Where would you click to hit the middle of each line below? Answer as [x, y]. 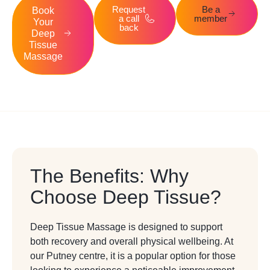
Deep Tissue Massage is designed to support [126, 227]
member [211, 18]
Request [129, 9]
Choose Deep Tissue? [126, 197]
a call [129, 18]
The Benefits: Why [109, 176]
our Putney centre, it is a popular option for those [133, 256]
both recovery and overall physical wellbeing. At [132, 241]
